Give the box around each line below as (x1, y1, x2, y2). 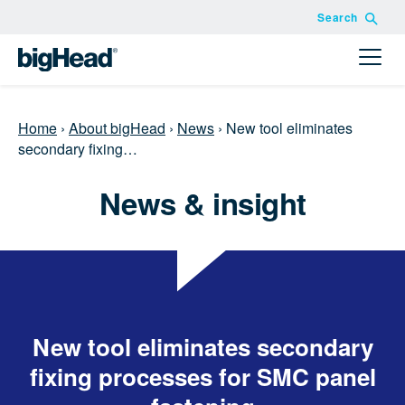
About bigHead (69, 117, 165, 138)
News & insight (99, 181, 306, 224)
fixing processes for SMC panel (29, 359, 376, 393)
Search (317, 9, 358, 25)
